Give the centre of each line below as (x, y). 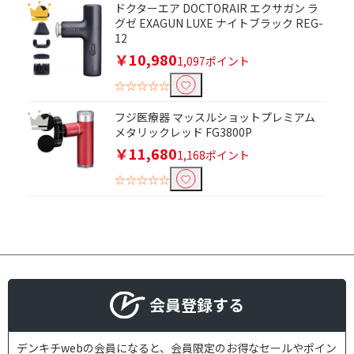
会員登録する (197, 305)
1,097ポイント (213, 61)
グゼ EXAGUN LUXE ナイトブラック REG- (219, 23)
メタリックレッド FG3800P (183, 132)
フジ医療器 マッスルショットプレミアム (215, 117)
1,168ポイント (213, 155)
